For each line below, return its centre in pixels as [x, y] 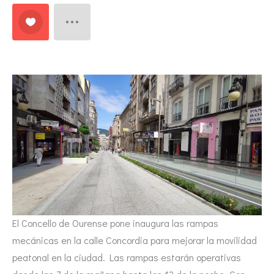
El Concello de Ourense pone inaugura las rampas [115, 223]
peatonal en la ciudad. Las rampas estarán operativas [127, 257]
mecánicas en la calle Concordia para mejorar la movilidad [135, 240]
